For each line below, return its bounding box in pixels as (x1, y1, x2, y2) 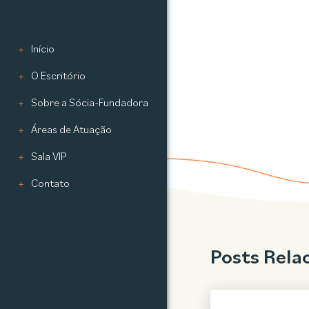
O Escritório (31, 70, 86, 82)
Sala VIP (31, 151, 68, 163)
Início (31, 43, 55, 55)
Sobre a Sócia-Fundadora (31, 97, 149, 109)
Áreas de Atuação (31, 124, 112, 136)
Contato (31, 178, 70, 190)
